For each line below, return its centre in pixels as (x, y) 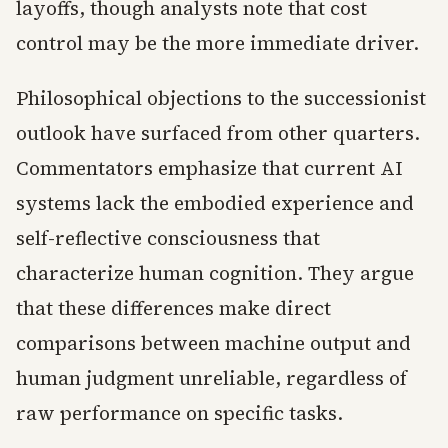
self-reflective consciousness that (168, 238)
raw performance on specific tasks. (179, 413)
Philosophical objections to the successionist (221, 98)
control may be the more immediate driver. (217, 43)
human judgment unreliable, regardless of (211, 378)
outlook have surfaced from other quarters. (218, 133)
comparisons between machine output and (213, 343)
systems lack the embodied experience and (215, 203)
